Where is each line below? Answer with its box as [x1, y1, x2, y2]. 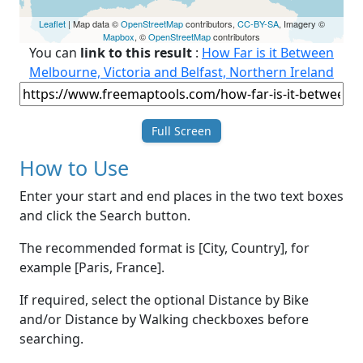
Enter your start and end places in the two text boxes [19, 187, 344, 206]
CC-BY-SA [237, 17, 279, 31]
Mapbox [103, 30, 135, 44]
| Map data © [65, 17, 121, 31]
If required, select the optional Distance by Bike [19, 291, 309, 310]
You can [29, 44, 80, 62]
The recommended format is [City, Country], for [19, 239, 310, 258]
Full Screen [148, 123, 215, 139]
